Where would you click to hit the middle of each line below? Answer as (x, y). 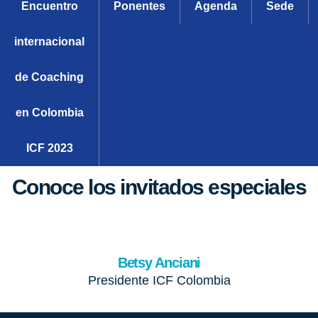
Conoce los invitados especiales (159, 187)
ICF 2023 (49, 148)
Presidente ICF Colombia (159, 280)
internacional (49, 42)
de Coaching (49, 77)
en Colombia (49, 113)
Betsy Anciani (159, 263)
